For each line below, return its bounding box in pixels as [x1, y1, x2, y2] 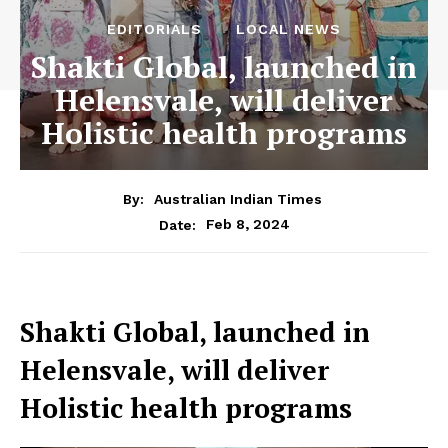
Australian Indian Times [154, 190, 322, 207]
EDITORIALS [107, 20, 202, 37]
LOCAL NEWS [236, 20, 341, 37]
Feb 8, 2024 [205, 215, 290, 232]
